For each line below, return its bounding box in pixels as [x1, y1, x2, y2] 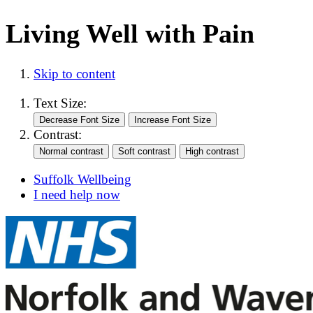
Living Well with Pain [6, 18, 254, 48]
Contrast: [34, 126, 82, 142]
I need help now [34, 187, 120, 202]
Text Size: [34, 95, 87, 110]
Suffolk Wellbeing [34, 171, 131, 187]
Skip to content [34, 66, 115, 82]
